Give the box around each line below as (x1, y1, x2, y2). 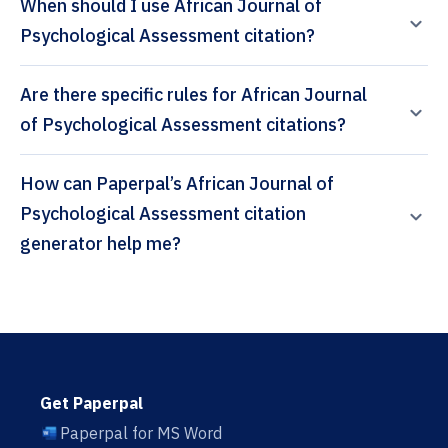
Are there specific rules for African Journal (20, 83, 367, 107)
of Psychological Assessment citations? (20, 113, 346, 137)
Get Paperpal (40, 393, 143, 414)
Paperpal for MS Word (60, 423, 222, 444)
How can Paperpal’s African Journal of (20, 172, 96, 196)
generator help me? (20, 232, 181, 256)
